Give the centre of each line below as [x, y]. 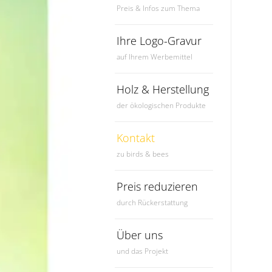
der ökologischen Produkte [161, 106]
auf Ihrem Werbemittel [154, 57]
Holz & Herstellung [162, 90]
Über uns [139, 235]
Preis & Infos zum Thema [158, 8]
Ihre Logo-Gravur [159, 41]
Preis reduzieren [157, 187]
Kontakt [135, 138]
